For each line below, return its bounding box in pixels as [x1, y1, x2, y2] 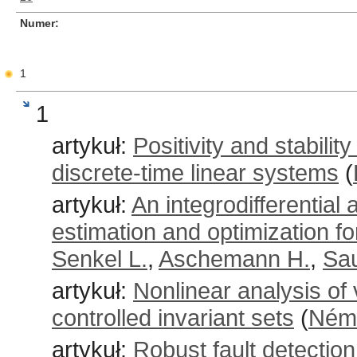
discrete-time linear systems [52, 159, 339, 186]
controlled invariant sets [52, 304, 294, 331]
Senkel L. [52, 245, 147, 272]
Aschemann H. [159, 245, 310, 272]
